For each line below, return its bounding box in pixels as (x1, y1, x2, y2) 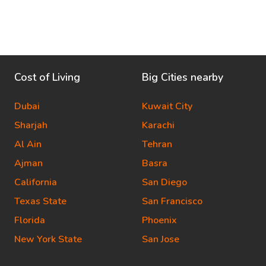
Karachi (142, 119, 175, 132)
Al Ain (14, 138, 42, 151)
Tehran (142, 138, 172, 151)
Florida (14, 214, 45, 227)
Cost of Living (14, 70, 80, 84)
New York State (14, 233, 82, 246)
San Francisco (142, 195, 202, 208)
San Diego (142, 176, 187, 189)
